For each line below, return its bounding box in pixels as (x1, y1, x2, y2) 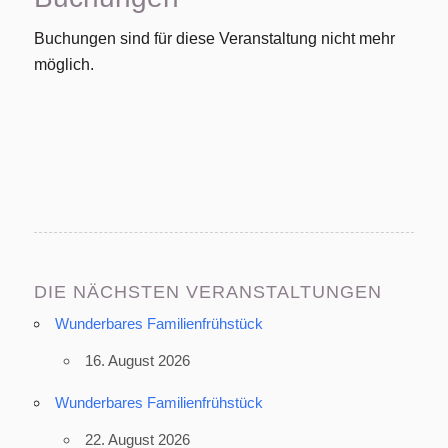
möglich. (33, 56, 94, 74)
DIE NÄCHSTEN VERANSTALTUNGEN (33, 281, 382, 302)
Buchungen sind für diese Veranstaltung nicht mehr (33, 30, 395, 48)
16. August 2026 (84, 351, 190, 369)
